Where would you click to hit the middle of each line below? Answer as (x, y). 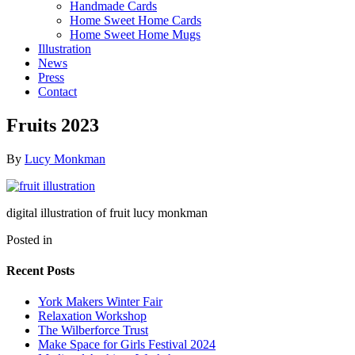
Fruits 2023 (53, 125)
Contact (57, 91)
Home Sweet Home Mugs (135, 34)
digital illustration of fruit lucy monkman (107, 212)
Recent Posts (40, 270)
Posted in (29, 239)
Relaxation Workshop (92, 316)
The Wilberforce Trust (93, 330)
